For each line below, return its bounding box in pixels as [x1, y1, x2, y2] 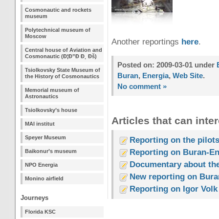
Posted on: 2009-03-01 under [117, 61, 217, 69]
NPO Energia [25, 162, 58, 168]
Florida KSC [25, 209, 56, 215]
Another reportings [111, 37, 181, 46]
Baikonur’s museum [25, 148, 77, 154]
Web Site [173, 71, 203, 80]
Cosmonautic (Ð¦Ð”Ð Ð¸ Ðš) [25, 53, 97, 59]
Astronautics [25, 93, 58, 99]
